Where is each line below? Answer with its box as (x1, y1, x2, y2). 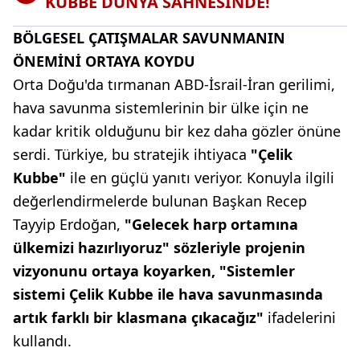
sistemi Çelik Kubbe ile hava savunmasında (13, 284, 323, 304)
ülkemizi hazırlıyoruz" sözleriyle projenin (13, 238, 305, 257)
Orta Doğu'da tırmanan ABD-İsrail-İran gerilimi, (13, 75, 335, 94)
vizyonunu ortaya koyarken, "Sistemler (13, 261, 295, 280)
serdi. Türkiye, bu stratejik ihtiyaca (13, 145, 251, 164)
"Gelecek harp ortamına (125, 215, 298, 234)
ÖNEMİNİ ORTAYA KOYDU (13, 51, 195, 71)
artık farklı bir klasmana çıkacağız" (13, 308, 264, 327)
